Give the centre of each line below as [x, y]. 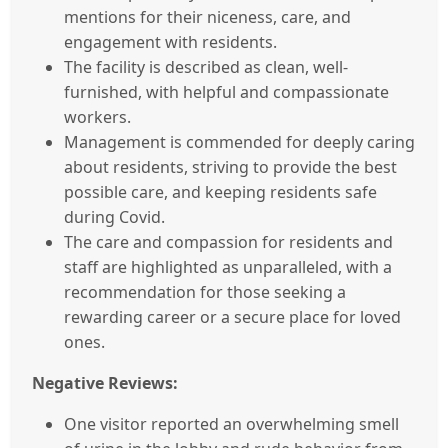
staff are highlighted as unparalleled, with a [228, 266]
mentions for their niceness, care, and [207, 16]
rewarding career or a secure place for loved [232, 316]
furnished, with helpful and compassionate [226, 91]
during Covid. [114, 216]
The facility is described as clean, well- [206, 66]
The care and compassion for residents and [228, 241]
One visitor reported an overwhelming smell [231, 423]
